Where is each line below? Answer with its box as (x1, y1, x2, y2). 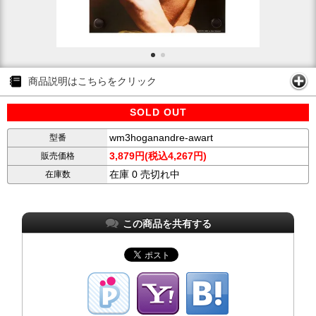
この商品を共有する (122, 217, 212, 229)
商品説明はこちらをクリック (28, 75, 157, 87)
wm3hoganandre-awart (109, 132, 213, 143)
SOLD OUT (129, 107, 187, 118)
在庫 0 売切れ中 (109, 169, 180, 180)
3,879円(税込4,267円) (109, 150, 207, 162)
